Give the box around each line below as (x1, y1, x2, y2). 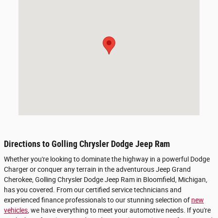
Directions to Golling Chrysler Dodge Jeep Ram (4, 139, 170, 149)
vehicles (4, 206, 28, 215)
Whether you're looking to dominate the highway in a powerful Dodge (4, 155, 210, 163)
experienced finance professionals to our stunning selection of (4, 196, 191, 204)
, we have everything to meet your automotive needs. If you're (28, 206, 211, 215)
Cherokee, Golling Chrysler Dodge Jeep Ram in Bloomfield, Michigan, (4, 176, 207, 184)
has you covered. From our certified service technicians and (4, 186, 182, 194)
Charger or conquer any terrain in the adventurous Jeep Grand (4, 165, 191, 174)
